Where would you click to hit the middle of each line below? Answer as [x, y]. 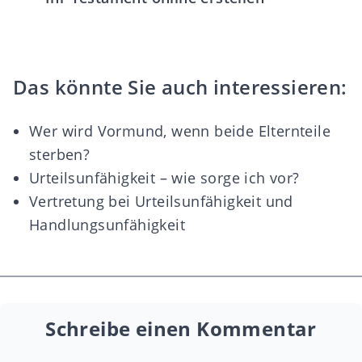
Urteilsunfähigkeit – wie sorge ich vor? [164, 178]
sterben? [60, 154]
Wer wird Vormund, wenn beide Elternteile [180, 131]
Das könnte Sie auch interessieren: [180, 87]
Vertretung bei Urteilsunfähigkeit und [161, 201]
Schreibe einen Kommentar [181, 328]
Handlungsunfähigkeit [107, 225]
